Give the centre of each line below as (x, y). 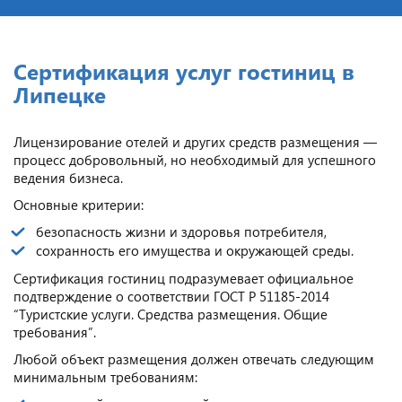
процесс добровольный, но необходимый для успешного (195, 159)
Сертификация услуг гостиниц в (184, 70)
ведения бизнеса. (68, 177)
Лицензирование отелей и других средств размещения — (195, 141)
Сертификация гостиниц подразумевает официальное (184, 278)
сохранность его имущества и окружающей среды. (195, 250)
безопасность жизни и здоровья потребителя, (181, 231)
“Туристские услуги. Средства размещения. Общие (170, 314)
